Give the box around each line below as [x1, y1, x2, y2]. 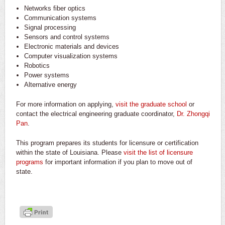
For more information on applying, [16, 100, 116, 108]
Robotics [24, 61, 50, 69]
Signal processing [24, 23, 76, 31]
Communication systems [24, 14, 96, 22]
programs [16, 158, 43, 166]
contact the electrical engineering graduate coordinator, [16, 109, 177, 118]
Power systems [24, 71, 69, 79]
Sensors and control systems [24, 33, 109, 41]
